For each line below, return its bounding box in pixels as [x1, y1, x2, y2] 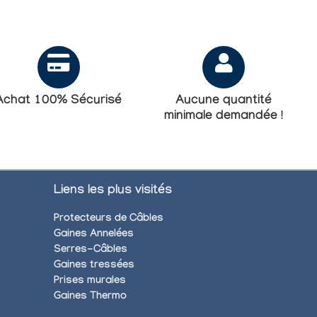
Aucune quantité [175, 93, 272, 109]
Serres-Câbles [54, 244, 127, 258]
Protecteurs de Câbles [54, 213, 163, 226]
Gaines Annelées [54, 229, 134, 242]
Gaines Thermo [54, 291, 127, 304]
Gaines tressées [54, 260, 134, 273]
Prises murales [54, 275, 126, 289]
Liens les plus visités [54, 184, 172, 200]
